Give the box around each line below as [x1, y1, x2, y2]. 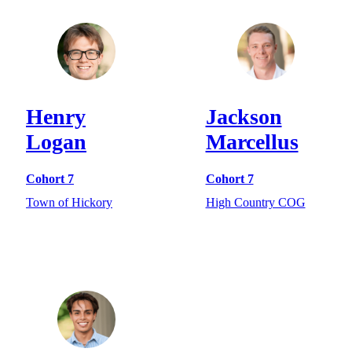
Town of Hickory [26, 195, 112, 209]
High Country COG [205, 195, 306, 209]
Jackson [205, 104, 282, 130]
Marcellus [205, 130, 299, 155]
